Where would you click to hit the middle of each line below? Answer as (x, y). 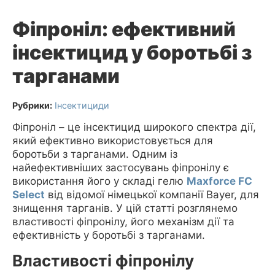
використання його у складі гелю (99, 181)
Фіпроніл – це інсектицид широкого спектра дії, (134, 127)
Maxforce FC (219, 181)
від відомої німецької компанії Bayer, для (152, 195)
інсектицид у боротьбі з (132, 52)
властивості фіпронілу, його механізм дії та (123, 222)
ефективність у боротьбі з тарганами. (109, 235)
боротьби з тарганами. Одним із (95, 154)
